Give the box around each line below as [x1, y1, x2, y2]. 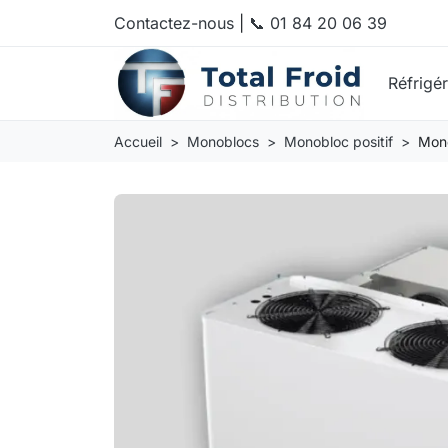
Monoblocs [187, 132, 259, 150]
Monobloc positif [284, 132, 393, 150]
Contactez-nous [114, 12, 234, 33]
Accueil [114, 132, 162, 150]
